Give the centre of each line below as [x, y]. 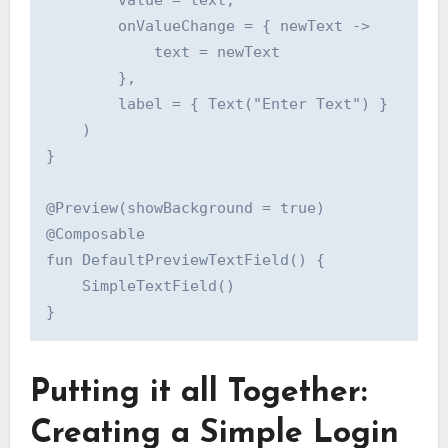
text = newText [162, 52]
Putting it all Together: [198, 393]
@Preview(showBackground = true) [185, 208]
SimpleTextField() [140, 286]
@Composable [95, 234]
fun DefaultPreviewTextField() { [185, 260]
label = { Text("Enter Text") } [216, 104]
